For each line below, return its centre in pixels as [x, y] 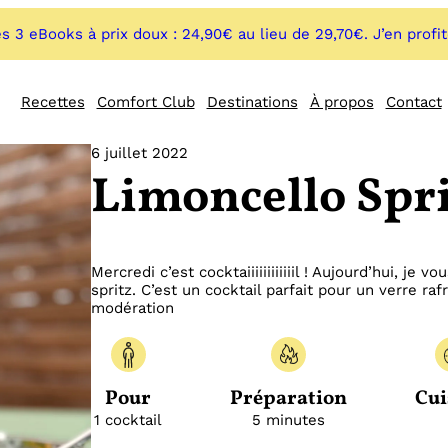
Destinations [252, 102]
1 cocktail [128, 420]
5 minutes [289, 420]
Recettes [52, 102]
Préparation [289, 399]
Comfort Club [145, 102]
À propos [341, 102]
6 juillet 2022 [140, 153]
